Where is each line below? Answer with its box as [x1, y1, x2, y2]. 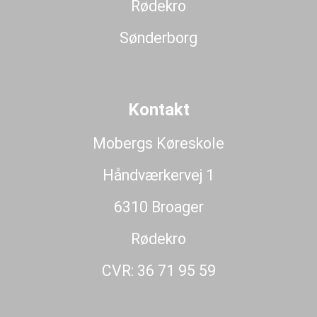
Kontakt [127, 99, 190, 120]
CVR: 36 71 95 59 [101, 261, 216, 279]
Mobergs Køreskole [93, 134, 224, 152]
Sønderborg [120, 28, 197, 47]
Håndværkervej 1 [103, 166, 214, 184]
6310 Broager [113, 197, 204, 216]
